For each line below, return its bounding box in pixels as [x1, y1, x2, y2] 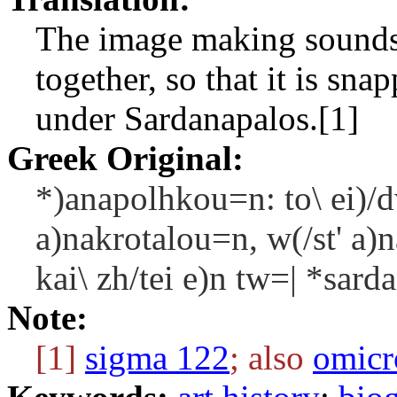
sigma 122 [85, 339, 230, 377]
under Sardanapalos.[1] [35, 99, 359, 137]
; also [230, 339, 313, 377]
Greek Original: [7, 139, 244, 177]
